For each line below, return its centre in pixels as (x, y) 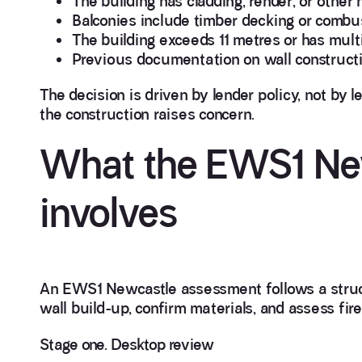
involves (109, 213)
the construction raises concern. (147, 114)
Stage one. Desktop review (127, 344)
